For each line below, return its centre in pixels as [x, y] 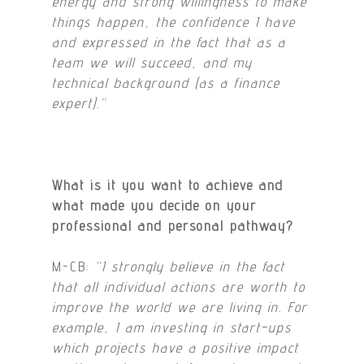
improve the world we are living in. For [180, 308]
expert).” [79, 103]
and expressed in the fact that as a [169, 42]
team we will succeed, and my [153, 62]
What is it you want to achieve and [168, 185]
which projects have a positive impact [176, 348]
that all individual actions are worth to [179, 287]
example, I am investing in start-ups [172, 328]
